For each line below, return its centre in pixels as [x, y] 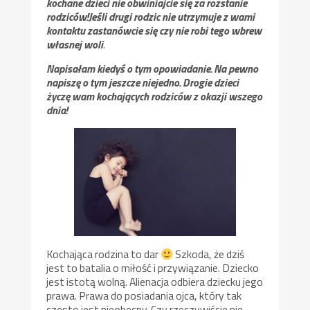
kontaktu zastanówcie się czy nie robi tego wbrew [154, 30]
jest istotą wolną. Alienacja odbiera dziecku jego [155, 282]
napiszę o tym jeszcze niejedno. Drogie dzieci [143, 83]
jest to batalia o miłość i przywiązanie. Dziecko [153, 268]
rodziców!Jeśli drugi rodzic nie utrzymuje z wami [151, 16]
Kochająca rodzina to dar [104, 254]
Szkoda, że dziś [209, 254]
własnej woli [75, 44]
